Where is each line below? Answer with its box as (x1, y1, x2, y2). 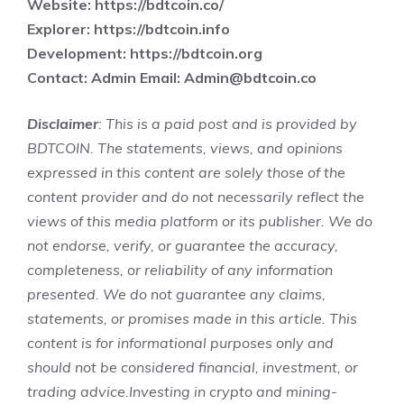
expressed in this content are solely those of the (27, 163, 345, 182)
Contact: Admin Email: (27, 69, 184, 87)
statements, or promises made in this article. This (27, 309, 357, 328)
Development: (27, 44, 130, 63)
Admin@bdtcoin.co (184, 69, 317, 87)
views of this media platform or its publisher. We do (27, 212, 372, 231)
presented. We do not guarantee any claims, (27, 285, 326, 304)
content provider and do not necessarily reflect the (27, 188, 364, 207)
